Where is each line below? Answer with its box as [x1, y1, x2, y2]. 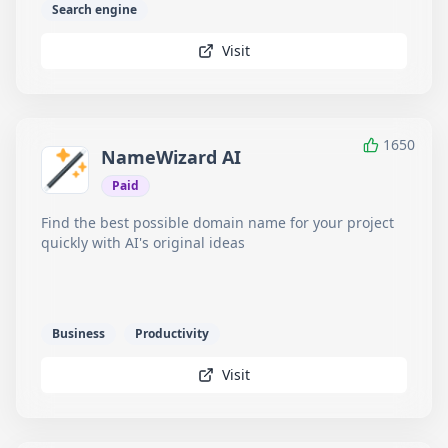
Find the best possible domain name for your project [41, 213, 394, 232]
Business [52, 325, 105, 342]
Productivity [135, 325, 209, 342]
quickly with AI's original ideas [41, 233, 245, 252]
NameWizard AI [101, 145, 241, 169]
